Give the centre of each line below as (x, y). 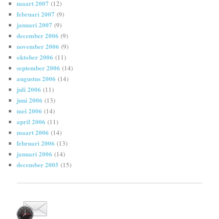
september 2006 (39, 67)
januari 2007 (35, 24)
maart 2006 (33, 132)
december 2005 (38, 164)
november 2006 (38, 46)
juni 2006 (30, 100)
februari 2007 (36, 14)
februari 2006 (36, 143)
